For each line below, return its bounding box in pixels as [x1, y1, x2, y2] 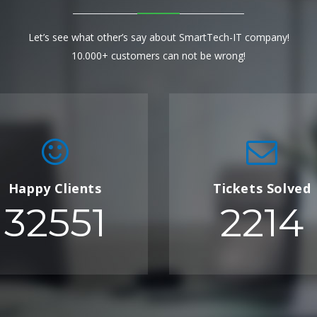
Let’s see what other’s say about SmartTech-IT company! [28, 30, 289, 44]
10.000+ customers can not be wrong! [71, 49, 246, 62]
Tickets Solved [213, 180, 311, 197]
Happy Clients [8, 180, 102, 197]
